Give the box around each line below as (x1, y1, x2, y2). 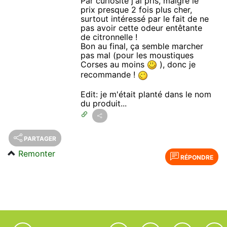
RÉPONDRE (179, 153, 213, 161)
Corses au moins (81, 59, 147, 69)
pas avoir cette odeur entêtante (81, 22, 203, 33)
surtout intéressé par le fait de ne (81, 13, 209, 24)
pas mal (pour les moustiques (81, 50, 194, 60)
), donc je (157, 59, 196, 69)
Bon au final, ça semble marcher (81, 41, 204, 51)
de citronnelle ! (81, 31, 138, 42)
